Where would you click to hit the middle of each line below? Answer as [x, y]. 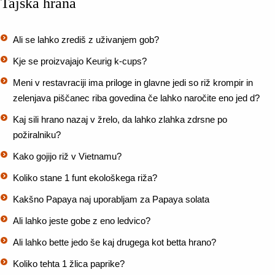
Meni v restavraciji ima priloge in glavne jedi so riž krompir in [133, 83]
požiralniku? [37, 135]
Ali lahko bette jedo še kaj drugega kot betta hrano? [114, 242]
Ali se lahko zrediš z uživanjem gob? [86, 40]
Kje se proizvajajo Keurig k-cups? [80, 61]
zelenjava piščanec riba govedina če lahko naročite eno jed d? [136, 98]
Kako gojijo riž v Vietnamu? [67, 156]
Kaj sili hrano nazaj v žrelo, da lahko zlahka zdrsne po [120, 119]
